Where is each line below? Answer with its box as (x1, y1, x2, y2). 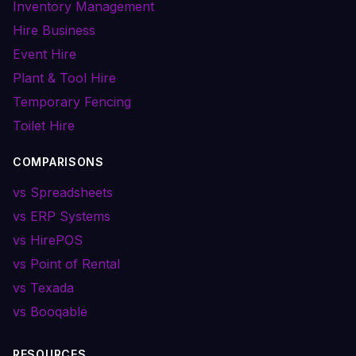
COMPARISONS (13, 155, 104, 168)
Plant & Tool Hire (13, 70, 116, 86)
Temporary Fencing (13, 94, 131, 110)
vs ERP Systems (13, 208, 110, 224)
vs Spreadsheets (13, 184, 113, 200)
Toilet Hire (13, 118, 75, 133)
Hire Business (13, 22, 95, 38)
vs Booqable (13, 304, 87, 319)
